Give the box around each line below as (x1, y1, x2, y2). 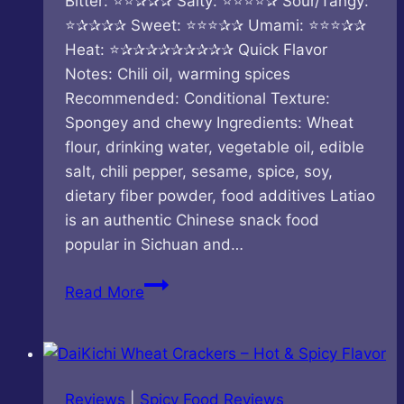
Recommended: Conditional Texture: (65, 89, 330, 108)
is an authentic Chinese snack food (65, 211, 319, 230)
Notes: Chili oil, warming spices (65, 65, 290, 84)
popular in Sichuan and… (65, 235, 243, 254)
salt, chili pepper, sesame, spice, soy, (65, 162, 333, 181)
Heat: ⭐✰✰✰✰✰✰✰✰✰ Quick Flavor (65, 41, 327, 60)
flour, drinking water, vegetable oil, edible (65, 138, 364, 157)
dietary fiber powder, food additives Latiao (65, 187, 375, 206)
